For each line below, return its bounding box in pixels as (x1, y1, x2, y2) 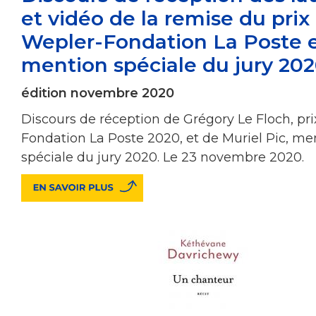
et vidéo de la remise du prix (21, 6, 310, 30)
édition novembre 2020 (21, 85, 174, 101)
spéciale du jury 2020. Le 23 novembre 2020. (21, 149, 304, 165)
